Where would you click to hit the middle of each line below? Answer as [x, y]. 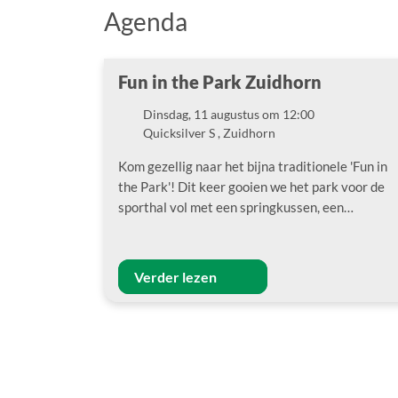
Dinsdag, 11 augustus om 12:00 [229, 114]
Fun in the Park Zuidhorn [220, 82]
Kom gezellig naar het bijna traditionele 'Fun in [253, 166]
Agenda [146, 21]
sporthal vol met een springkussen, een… [236, 207]
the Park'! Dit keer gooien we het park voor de [251, 187]
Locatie [137, 141]
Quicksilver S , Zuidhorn [209, 133]
